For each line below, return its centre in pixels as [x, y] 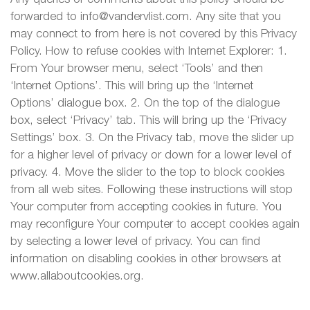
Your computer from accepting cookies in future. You [146, 207]
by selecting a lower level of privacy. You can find [135, 241]
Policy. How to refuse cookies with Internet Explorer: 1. [149, 51]
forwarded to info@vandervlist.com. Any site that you [146, 17]
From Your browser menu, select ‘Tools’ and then [137, 69]
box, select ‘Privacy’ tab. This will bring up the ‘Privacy [148, 120]
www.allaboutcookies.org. [77, 276]
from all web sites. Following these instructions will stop [152, 190]
